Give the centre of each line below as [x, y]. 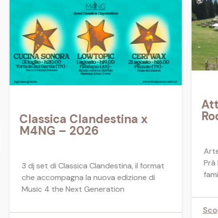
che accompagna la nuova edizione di [88, 178]
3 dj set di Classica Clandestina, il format [93, 166]
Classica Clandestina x [83, 119]
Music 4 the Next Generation [73, 189]
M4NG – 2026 [59, 131]
